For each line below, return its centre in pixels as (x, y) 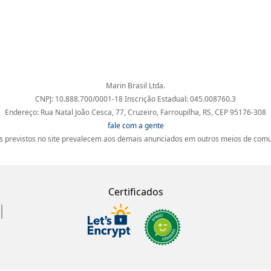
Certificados (135, 192)
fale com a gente (135, 126)
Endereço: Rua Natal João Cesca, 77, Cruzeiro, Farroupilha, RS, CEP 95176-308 (135, 112)
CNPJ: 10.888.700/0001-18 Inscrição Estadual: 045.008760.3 (135, 99)
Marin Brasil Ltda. (135, 86)
